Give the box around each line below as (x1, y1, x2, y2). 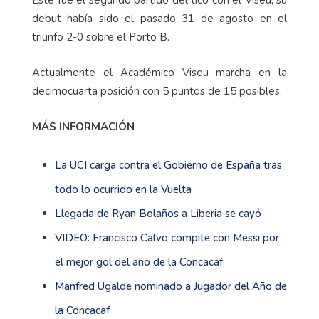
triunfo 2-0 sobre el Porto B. (32, 30, 169, 45)
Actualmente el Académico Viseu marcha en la (32, 66, 287, 80)
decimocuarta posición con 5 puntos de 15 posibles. (32, 84, 282, 99)
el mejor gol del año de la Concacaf (55, 255, 223, 270)
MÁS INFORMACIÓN (32, 120, 135, 135)
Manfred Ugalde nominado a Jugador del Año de (55, 279, 287, 294)
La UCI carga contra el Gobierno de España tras (55, 158, 282, 173)
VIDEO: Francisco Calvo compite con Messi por (55, 231, 279, 246)
